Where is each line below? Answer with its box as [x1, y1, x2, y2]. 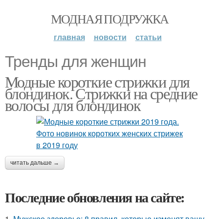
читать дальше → [10, 159, 59, 166]
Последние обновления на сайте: [5, 187, 185, 207]
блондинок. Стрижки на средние [5, 83, 197, 104]
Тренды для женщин [5, 53, 146, 70]
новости [93, 31, 127, 43]
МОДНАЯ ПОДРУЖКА [50, 10, 169, 27]
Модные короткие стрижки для [5, 71, 190, 92]
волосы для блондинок [5, 94, 140, 115]
